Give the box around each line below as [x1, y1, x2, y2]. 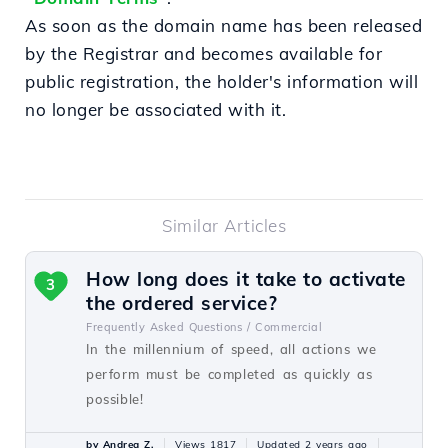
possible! [86, 391, 144, 407]
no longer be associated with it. [25, 99, 286, 120]
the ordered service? [86, 291, 277, 315]
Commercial [255, 320, 322, 334]
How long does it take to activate [86, 267, 406, 291]
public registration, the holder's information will [25, 71, 418, 92]
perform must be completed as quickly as [86, 366, 373, 382]
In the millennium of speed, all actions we [86, 341, 377, 357]
